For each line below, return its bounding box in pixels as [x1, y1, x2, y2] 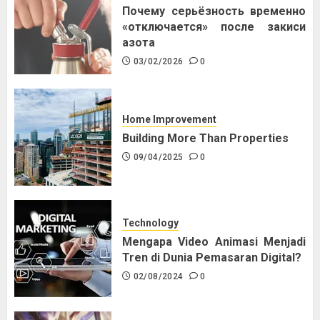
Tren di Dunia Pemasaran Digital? [122, 251, 301, 265]
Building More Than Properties [122, 131, 289, 146]
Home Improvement [122, 114, 216, 126]
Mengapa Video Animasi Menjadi [122, 235, 306, 249]
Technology [122, 217, 179, 229]
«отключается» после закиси [122, 20, 306, 34]
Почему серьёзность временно [122, 4, 306, 19]
